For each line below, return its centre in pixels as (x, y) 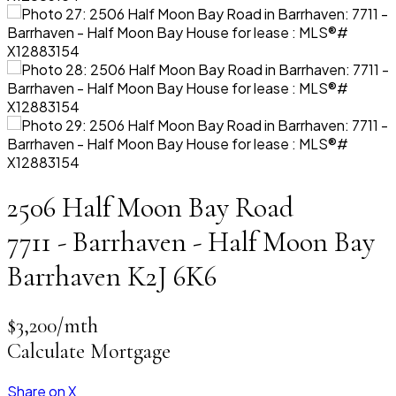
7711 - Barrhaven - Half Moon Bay (191, 242)
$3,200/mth (53, 325)
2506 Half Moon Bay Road (150, 208)
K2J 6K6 (172, 277)
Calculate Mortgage (89, 351)
